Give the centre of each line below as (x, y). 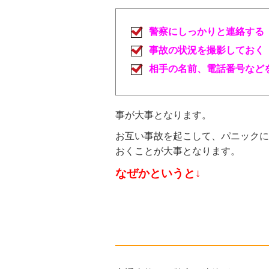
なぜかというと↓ (158, 173)
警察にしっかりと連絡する (207, 32)
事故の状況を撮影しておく (207, 50)
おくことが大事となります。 (178, 151)
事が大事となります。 (163, 115)
